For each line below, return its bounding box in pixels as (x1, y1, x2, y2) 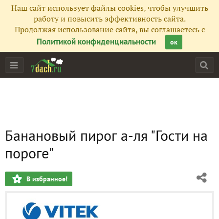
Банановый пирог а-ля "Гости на (5, 126, 208, 145)
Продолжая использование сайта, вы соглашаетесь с (14, 24, 205, 35)
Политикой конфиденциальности (37, 36, 156, 47)
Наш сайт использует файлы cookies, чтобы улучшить (11, 2, 208, 13)
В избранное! (26, 175, 67, 183)
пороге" (5, 143, 54, 162)
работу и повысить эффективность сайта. (33, 13, 186, 24)
